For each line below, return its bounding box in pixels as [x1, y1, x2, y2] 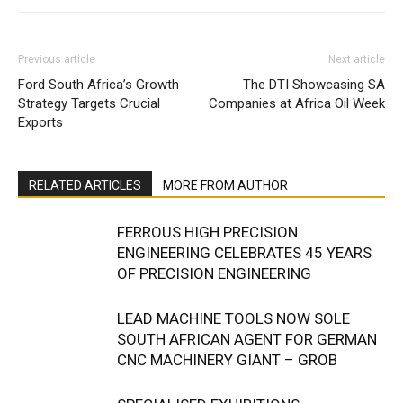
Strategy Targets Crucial [18, 95, 160, 112]
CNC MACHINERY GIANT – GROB [117, 351, 337, 369]
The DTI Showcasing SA [243, 76, 385, 93]
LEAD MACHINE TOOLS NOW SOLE [117, 309, 350, 327]
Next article [328, 53, 385, 66]
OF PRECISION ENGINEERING [117, 264, 311, 282]
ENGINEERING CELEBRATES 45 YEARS [117, 244, 372, 262]
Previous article [18, 53, 95, 66]
